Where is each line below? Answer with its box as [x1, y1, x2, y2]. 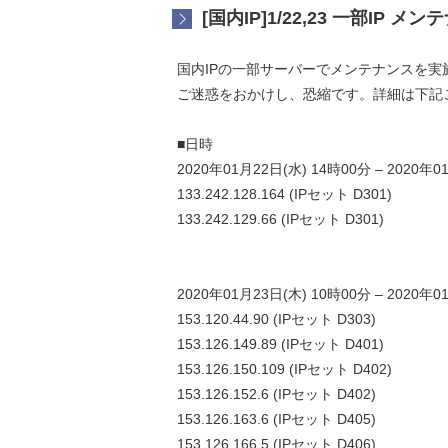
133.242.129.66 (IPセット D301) [177, 211, 384, 227]
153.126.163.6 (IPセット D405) [177, 411, 376, 427]
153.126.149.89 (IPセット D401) [177, 336, 384, 352]
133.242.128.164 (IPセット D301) [177, 186, 392, 202]
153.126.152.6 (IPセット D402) [177, 386, 376, 402]
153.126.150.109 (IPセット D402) [177, 361, 392, 377]
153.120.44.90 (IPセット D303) [177, 311, 376, 327]
